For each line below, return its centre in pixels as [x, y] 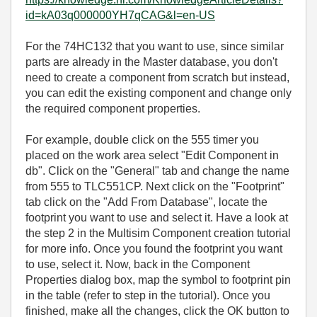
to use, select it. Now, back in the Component [138, 264]
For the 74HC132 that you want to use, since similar [155, 46]
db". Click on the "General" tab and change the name [157, 171]
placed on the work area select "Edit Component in [152, 155]
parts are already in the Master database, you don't [151, 62]
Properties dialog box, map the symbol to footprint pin [158, 280]
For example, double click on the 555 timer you [142, 140]
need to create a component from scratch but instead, [157, 77]
